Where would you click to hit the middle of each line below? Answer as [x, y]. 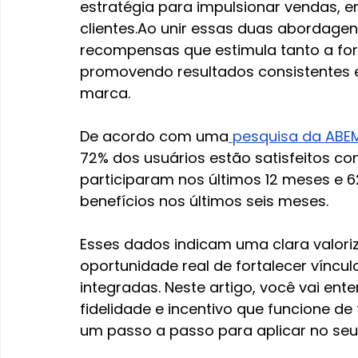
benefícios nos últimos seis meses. [204, 201]
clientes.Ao [118, 29]
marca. [105, 93]
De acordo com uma [154, 137]
